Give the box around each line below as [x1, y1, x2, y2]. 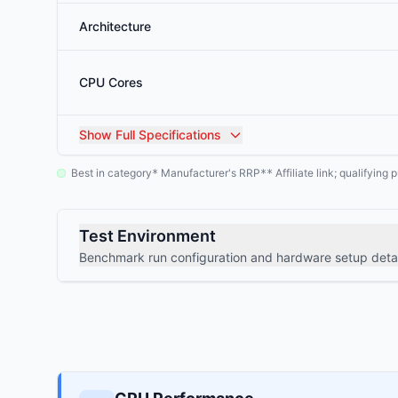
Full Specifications [112, 127, 221, 142]
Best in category [71, 166, 152, 179]
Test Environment [79, 227, 216, 245]
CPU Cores [79, 75, 143, 90]
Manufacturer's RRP [158, 166, 260, 179]
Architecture [79, 19, 151, 34]
